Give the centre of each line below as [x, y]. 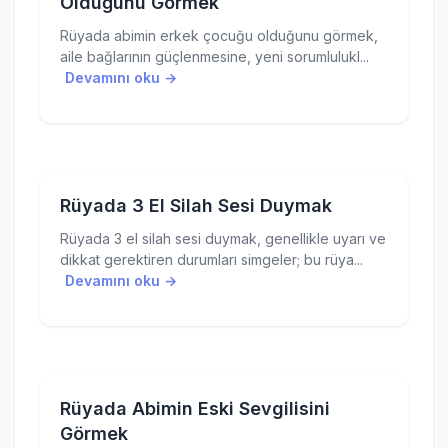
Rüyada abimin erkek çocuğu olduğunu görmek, [219, 35]
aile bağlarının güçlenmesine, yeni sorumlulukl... [214, 56]
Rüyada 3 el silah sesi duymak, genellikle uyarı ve [223, 238]
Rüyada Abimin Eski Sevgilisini [195, 408]
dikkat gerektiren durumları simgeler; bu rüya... [211, 259]
